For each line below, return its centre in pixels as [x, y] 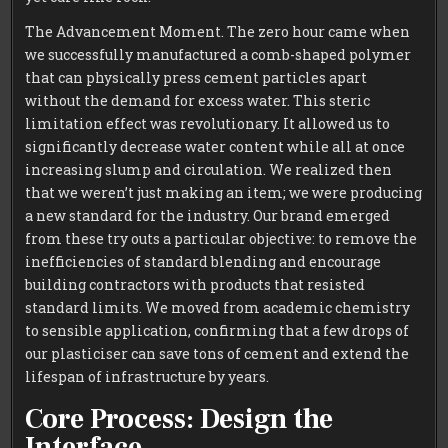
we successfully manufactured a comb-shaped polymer [218, 54]
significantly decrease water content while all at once [215, 146]
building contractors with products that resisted [195, 284]
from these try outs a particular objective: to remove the [221, 238]
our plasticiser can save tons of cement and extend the [217, 353]
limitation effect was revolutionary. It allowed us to [208, 123]
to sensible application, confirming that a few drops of [217, 330]
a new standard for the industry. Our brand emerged [208, 215]
